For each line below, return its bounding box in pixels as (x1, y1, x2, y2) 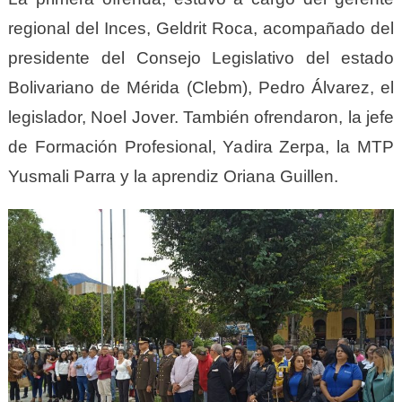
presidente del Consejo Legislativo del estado (7, 48, 395, 67)
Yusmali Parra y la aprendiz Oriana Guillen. (7, 166, 338, 186)
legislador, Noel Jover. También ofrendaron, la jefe (7, 107, 395, 127)
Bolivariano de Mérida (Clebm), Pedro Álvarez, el (7, 77, 395, 97)
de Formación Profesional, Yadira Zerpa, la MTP (7, 136, 395, 156)
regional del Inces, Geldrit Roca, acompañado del (7, 18, 395, 38)
